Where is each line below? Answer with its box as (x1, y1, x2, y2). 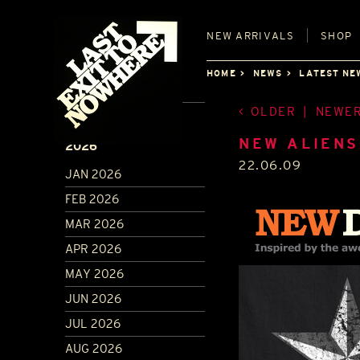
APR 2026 (65, 241, 122, 256)
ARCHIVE (65, 107, 147, 123)
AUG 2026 (65, 341, 123, 355)
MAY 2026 (65, 266, 125, 280)
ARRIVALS (232, 30, 294, 42)
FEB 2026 (65, 191, 120, 206)
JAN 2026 (65, 166, 122, 181)
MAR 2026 (65, 216, 125, 231)
